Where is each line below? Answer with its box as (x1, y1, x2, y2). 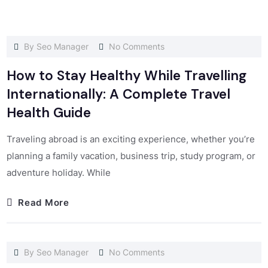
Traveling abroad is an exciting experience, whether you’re (7, 133, 255, 145)
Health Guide (7, 104, 92, 122)
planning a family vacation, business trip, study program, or (7, 150, 256, 162)
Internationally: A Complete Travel (7, 86, 231, 103)
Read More (18, 196, 69, 208)
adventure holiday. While (7, 167, 111, 179)
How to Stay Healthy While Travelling (7, 67, 247, 85)
